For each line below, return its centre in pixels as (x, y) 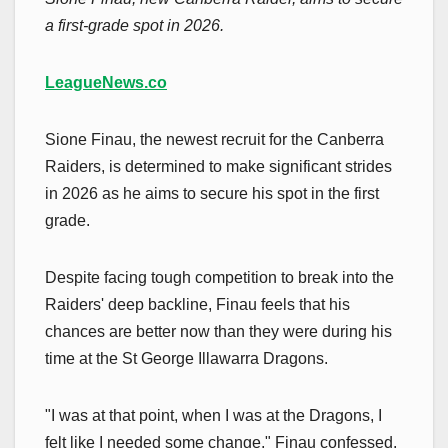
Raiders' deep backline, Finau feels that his (197, 304)
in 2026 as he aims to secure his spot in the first (212, 193)
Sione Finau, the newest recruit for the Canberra (214, 139)
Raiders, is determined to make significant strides (218, 166)
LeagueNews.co (106, 82)
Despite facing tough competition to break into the (219, 277)
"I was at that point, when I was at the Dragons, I (213, 415)
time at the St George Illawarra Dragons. (186, 358)
